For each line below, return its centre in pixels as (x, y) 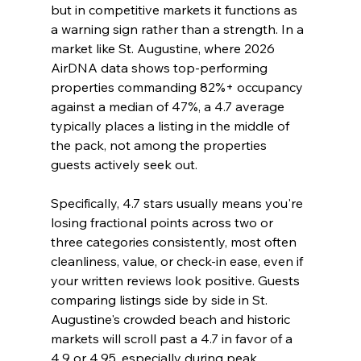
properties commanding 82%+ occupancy (178, 87)
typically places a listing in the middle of (171, 126)
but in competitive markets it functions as (175, 10)
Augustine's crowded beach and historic (172, 320)
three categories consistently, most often (175, 242)
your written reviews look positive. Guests (176, 281)
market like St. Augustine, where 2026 (164, 49)
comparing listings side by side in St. (160, 300)
